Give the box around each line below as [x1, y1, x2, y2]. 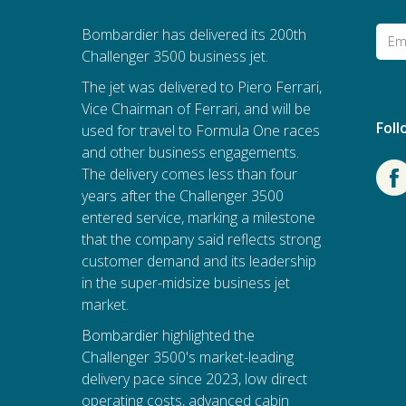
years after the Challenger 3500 [81, 185, 284, 206]
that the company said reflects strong [81, 228, 321, 249]
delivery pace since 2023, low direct [81, 368, 307, 389]
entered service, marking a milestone [81, 207, 315, 227]
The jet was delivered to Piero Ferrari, [81, 76, 322, 97]
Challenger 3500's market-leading [81, 346, 294, 367]
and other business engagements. [81, 141, 299, 162]
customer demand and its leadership [81, 250, 316, 271]
